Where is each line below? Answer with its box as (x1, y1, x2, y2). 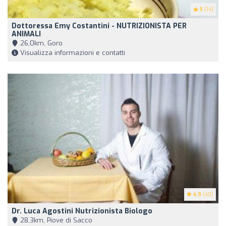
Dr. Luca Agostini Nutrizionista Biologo (12, 206, 152, 216)
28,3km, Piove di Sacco (18, 216, 92, 225)
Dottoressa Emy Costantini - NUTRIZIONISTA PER (12, 21, 187, 31)
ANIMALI (12, 29, 41, 39)
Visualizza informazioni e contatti (18, 48, 125, 58)
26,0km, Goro (18, 39, 63, 48)
